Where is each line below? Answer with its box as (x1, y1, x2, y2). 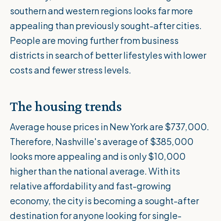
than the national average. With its (37, 165, 180, 177)
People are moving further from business (10, 35, 179, 46)
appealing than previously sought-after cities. (10, 20, 202, 32)
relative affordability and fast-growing (10, 180, 171, 192)
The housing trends (10, 98, 121, 114)
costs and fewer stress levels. (10, 64, 133, 76)
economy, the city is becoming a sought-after (10, 195, 199, 207)
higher (10, 165, 37, 177)
